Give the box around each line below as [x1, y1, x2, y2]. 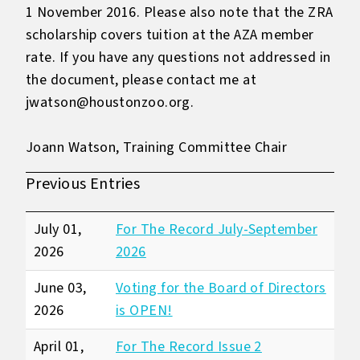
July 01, [34, 219, 82, 239]
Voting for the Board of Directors [116, 278, 326, 298]
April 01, [34, 337, 84, 357]
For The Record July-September [116, 219, 318, 239]
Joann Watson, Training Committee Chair [26, 137, 288, 157]
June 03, [34, 278, 87, 298]
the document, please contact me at [26, 70, 257, 90]
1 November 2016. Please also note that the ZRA [26, 2, 333, 22]
